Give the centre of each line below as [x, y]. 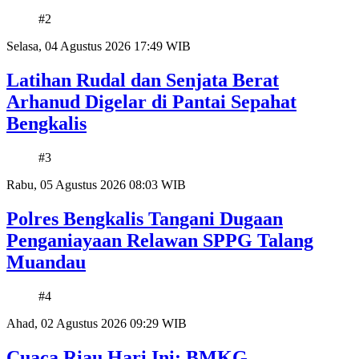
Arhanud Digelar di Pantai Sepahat [151, 102]
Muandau [46, 262]
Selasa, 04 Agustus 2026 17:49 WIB [99, 46]
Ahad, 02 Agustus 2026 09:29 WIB [97, 324]
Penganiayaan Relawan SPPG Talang [160, 241]
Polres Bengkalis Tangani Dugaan [145, 219]
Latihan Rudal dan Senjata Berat [143, 81]
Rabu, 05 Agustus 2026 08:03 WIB [96, 185]
